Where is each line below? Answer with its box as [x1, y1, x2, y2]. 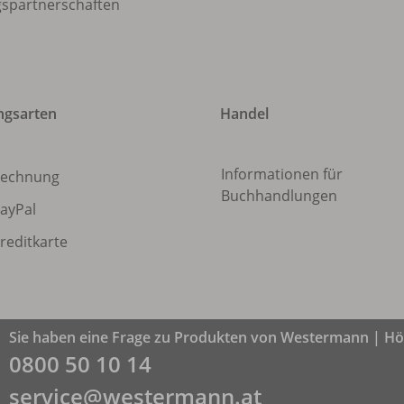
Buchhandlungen [221, 186, 337, 207]
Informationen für [221, 164, 343, 185]
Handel [220, 104, 269, 124]
